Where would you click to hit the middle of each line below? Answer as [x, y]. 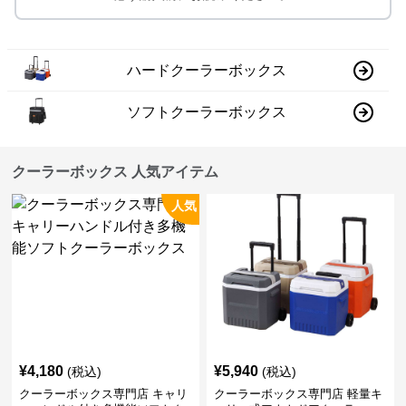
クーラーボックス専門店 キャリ [104, 394]
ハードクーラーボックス [207, 70]
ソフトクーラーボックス [207, 111]
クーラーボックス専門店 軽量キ [298, 394]
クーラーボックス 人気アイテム [116, 172]
